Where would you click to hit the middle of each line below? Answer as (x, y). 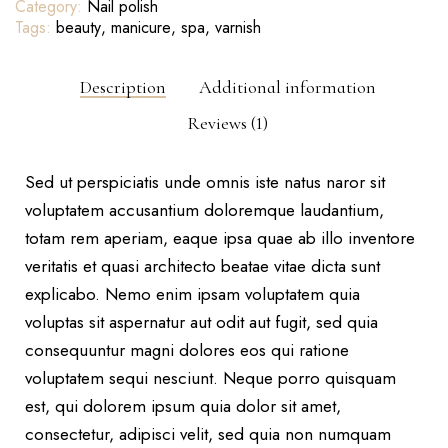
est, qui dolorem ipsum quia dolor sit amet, (183, 406)
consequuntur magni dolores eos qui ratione (187, 350)
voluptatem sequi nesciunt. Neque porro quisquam (210, 378)
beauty (78, 28)
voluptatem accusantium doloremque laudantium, (204, 210)
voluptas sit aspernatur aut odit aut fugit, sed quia (201, 322)
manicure (141, 28)
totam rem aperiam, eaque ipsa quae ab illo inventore (220, 238)
